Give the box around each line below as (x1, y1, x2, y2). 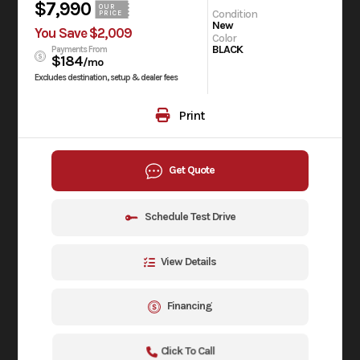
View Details (161, 254, 216, 268)
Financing (167, 298, 212, 313)
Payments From (51, 44, 108, 55)
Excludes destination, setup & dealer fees (35, 72, 178, 84)
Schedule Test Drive (144, 210, 235, 224)
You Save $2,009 (35, 25, 133, 42)
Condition (212, 6, 258, 21)
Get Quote (169, 162, 215, 177)
